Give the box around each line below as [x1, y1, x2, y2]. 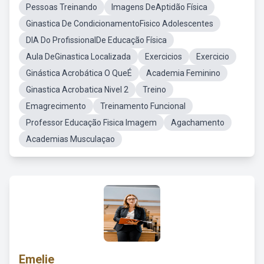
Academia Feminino [146, 68, 220, 78]
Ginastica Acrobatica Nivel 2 [26, 85, 128, 94]
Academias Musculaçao [26, 134, 115, 144]
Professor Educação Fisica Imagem [26, 118, 157, 127]
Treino [143, 85, 166, 94]
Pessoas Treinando [26, 2, 97, 12]
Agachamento [171, 118, 225, 127]
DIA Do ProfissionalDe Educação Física [26, 35, 167, 45]
